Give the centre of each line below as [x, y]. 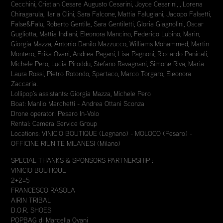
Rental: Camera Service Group [55, 123]
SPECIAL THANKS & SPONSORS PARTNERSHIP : [83, 160]
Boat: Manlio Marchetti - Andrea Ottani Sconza [78, 104]
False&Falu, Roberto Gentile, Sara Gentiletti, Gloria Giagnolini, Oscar [108, 24]
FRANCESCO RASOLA [44, 190]
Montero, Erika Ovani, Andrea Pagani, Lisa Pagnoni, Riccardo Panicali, [110, 54]
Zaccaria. [25, 84]
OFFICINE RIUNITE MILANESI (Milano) [66, 143]
